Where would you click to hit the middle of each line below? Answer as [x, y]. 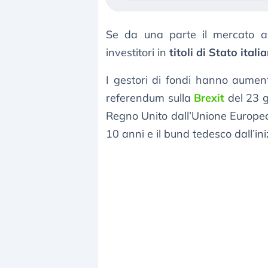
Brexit [209, 98]
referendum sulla [150, 98]
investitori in [138, 53]
